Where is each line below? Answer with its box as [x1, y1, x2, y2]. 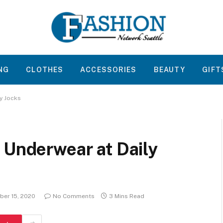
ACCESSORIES [80, 66, 137, 74]
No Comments [53, 193, 95, 200]
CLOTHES [26, 66, 64, 74]
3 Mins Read [109, 193, 144, 200]
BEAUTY [153, 66, 186, 74]
